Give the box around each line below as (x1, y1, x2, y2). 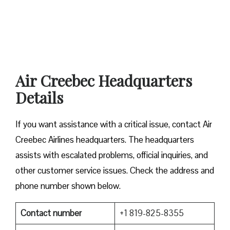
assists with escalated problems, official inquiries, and (15, 149, 208, 161)
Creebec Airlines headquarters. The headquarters (15, 133, 194, 145)
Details (15, 87, 67, 108)
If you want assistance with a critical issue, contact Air (15, 118, 212, 130)
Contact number (20, 207, 84, 219)
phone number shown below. (15, 180, 121, 191)
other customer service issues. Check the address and (15, 164, 214, 176)
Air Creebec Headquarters (15, 70, 192, 91)
